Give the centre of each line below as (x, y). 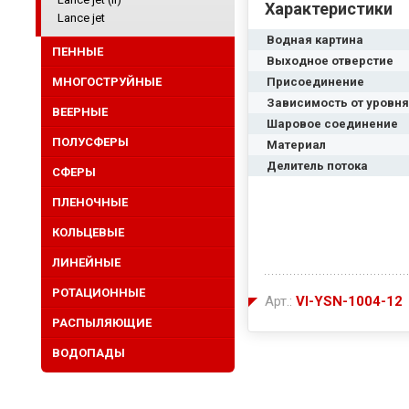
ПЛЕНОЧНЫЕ (90, 202)
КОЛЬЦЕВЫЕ (88, 232)
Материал (296, 145)
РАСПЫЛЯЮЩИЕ (102, 323)
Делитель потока (317, 166)
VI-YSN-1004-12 (349, 301)
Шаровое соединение (332, 124)
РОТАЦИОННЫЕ (99, 293)
